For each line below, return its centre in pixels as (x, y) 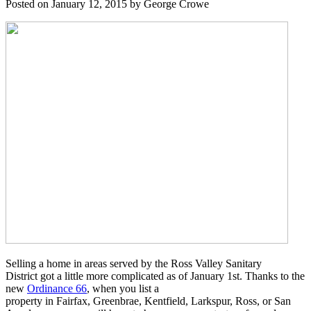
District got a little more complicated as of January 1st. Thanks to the (155, 276)
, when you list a (123, 289)
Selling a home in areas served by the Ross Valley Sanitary (134, 264)
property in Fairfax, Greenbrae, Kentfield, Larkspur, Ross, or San (148, 301)
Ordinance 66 (57, 289)
